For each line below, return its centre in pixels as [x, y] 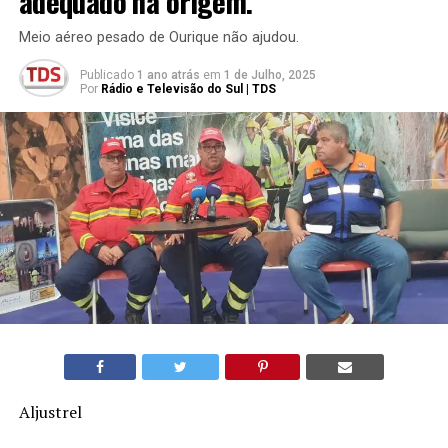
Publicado [106, 74]
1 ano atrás [168, 74]
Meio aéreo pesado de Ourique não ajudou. [158, 37]
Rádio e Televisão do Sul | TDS [188, 88]
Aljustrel [50, 411]
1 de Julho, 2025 [269, 74]
